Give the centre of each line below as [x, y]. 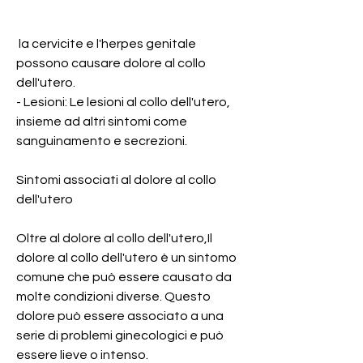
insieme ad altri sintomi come [102, 121]
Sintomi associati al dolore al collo [116, 179]
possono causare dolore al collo [111, 63]
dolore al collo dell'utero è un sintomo [126, 257]
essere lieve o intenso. [82, 354]
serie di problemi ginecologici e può [120, 335]
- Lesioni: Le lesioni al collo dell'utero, [123, 102]
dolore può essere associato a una [120, 316]
